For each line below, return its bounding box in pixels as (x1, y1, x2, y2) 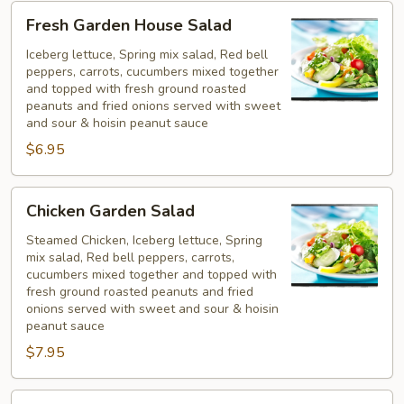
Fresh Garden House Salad (26, 14, 232, 36)
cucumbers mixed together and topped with (26, 266, 277, 283)
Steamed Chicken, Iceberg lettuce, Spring (26, 232, 262, 249)
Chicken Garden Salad (26, 200, 195, 222)
